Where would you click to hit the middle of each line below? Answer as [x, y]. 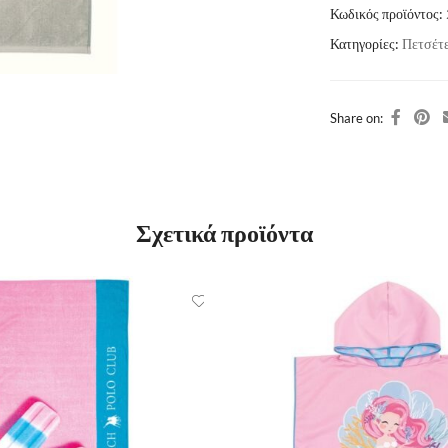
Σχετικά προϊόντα [224, 232]
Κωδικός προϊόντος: [388, 14]
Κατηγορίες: [366, 44]
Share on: [358, 118]
